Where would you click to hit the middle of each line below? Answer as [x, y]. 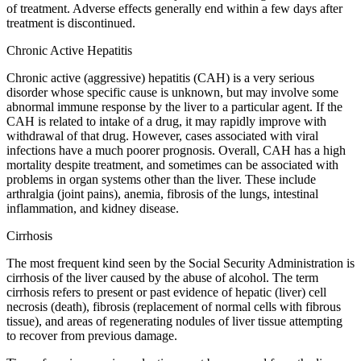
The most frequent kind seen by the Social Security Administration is [180, 263]
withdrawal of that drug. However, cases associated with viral [162, 135]
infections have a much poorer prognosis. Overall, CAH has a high [176, 150]
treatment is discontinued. [71, 23]
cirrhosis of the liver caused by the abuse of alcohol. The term [162, 277]
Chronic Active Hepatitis [69, 50]
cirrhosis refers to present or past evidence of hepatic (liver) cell [166, 292]
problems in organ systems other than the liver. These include [161, 179]
